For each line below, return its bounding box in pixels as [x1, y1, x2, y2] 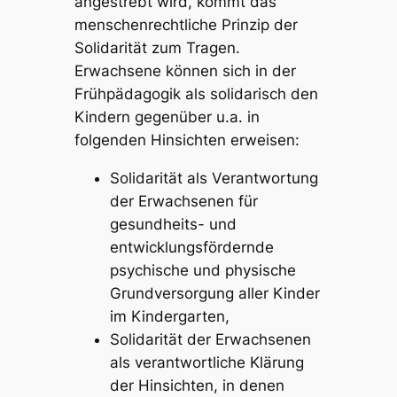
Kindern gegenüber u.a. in [74, 108, 260, 127]
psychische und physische [109, 261, 296, 279]
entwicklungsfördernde [109, 238, 274, 256]
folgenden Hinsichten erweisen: [74, 131, 300, 150]
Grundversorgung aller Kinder [109, 284, 320, 302]
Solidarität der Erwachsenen [109, 331, 311, 348]
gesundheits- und [109, 215, 237, 233]
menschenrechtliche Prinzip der [74, 16, 298, 35]
